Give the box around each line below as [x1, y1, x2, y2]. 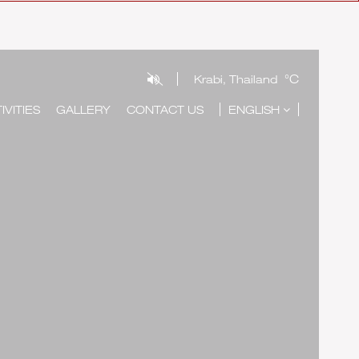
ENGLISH [228, 103, 283, 116]
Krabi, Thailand [194, 72, 277, 86]
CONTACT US [127, 103, 204, 116]
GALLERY [56, 103, 111, 116]
